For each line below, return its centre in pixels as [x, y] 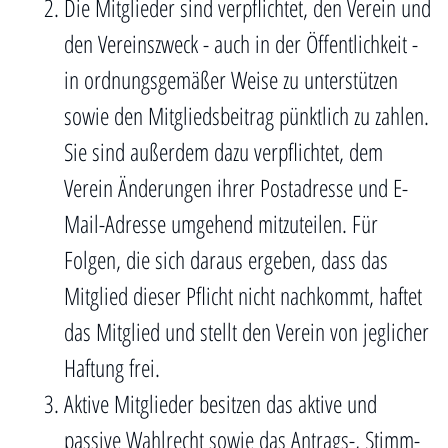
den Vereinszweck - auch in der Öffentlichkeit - [241, 43]
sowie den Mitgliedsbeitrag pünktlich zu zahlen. [246, 115]
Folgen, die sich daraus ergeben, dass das [226, 259]
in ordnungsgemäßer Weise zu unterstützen [231, 79]
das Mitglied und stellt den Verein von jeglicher [246, 331]
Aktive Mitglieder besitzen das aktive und [220, 403]
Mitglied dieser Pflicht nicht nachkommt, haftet [243, 295]
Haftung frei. [112, 367]
